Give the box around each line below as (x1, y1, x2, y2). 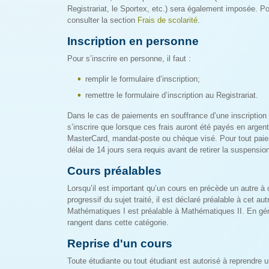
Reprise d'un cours (67, 237, 172, 250)
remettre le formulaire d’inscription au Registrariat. (85, 91, 258, 100)
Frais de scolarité (138, 16, 198, 25)
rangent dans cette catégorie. (67, 218, 169, 227)
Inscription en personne (67, 35, 199, 47)
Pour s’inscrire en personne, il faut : (67, 54, 191, 63)
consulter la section (67, 16, 138, 25)
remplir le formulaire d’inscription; (85, 74, 200, 83)
